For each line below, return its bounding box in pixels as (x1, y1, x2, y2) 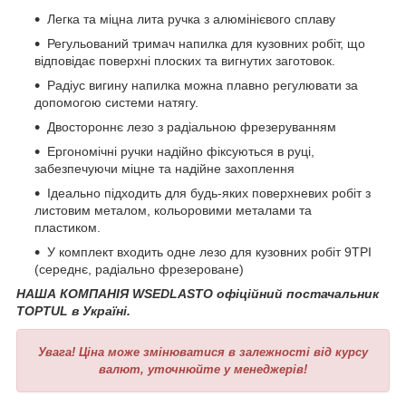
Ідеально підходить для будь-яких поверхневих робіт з (47, 185, 371, 200)
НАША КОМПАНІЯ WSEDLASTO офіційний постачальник (16, 285, 379, 301)
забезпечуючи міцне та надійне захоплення (34, 160, 295, 176)
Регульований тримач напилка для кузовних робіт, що (47, 35, 365, 51)
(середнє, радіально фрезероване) (34, 261, 244, 276)
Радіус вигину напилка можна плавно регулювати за (47, 77, 358, 92)
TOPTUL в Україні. (16, 303, 130, 318)
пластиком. (34, 219, 101, 235)
